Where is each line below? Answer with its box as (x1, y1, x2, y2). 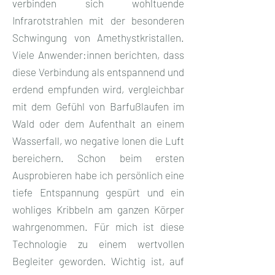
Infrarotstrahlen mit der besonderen (12, 14, 184, 26)
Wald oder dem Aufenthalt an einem (12, 117, 184, 130)
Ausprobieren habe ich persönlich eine (12, 168, 184, 181)
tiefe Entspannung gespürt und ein (12, 185, 184, 198)
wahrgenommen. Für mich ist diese (12, 220, 184, 233)
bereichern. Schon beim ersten (12, 151, 184, 164)
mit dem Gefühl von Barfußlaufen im (12, 99, 184, 112)
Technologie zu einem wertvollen (12, 237, 184, 250)
